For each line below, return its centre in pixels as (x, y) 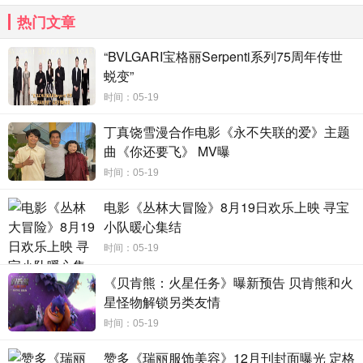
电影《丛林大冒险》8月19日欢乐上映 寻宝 (226, 207)
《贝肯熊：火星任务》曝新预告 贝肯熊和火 (228, 282)
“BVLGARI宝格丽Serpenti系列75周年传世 (223, 56)
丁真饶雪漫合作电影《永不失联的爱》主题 (227, 132)
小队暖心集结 (143, 226)
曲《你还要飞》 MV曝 (167, 151)
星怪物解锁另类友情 (162, 302)
